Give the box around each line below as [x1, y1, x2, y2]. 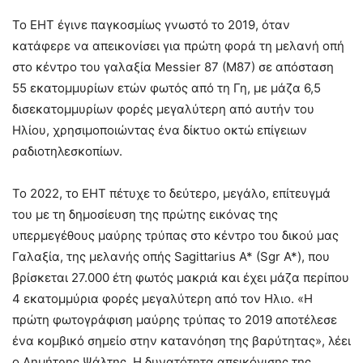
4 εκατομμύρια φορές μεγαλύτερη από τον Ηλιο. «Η [12, 290, 313, 306]
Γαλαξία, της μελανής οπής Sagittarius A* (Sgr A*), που [12, 248, 330, 264]
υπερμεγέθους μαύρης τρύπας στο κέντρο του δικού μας [12, 227, 339, 243]
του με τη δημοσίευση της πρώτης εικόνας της [12, 206, 278, 222]
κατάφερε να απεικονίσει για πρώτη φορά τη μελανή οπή [12, 37, 344, 53]
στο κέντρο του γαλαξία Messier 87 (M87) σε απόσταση [12, 58, 334, 75]
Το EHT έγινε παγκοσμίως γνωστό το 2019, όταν [12, 16, 290, 32]
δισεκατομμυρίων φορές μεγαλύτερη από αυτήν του [12, 100, 314, 117]
